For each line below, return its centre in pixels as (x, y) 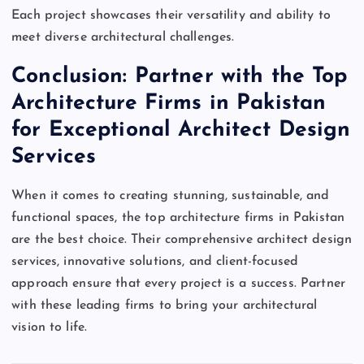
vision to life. (50, 327)
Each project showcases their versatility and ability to (171, 16)
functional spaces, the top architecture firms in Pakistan (178, 217)
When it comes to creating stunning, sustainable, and (171, 195)
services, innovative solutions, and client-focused (155, 261)
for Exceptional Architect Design (181, 130)
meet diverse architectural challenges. (123, 38)
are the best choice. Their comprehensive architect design (182, 239)
